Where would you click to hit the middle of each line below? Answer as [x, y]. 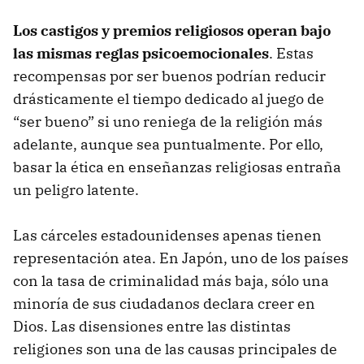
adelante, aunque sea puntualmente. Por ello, [168, 144]
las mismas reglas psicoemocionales [141, 53]
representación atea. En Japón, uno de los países [181, 258]
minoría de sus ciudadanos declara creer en [164, 303]
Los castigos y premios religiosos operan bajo [172, 30]
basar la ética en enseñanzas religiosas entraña [177, 167]
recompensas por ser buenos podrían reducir [169, 76]
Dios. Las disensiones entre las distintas [152, 326]
